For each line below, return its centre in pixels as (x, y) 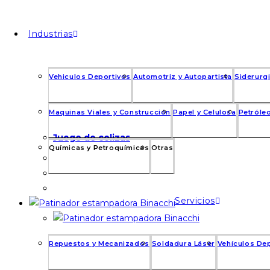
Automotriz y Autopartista (183, 77)
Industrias (51, 34)
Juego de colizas (92, 137)
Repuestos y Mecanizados (99, 243)
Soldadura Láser (183, 243)
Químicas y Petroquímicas (99, 148)
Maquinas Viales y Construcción (110, 112)
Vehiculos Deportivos (90, 77)
